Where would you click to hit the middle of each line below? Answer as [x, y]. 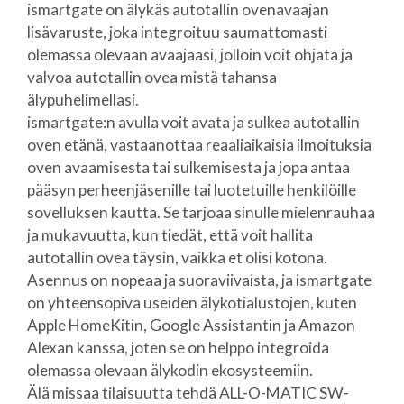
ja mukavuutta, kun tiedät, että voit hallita [170, 235]
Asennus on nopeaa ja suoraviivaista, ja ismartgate [199, 280]
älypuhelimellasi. [83, 100]
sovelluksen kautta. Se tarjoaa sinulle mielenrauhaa [201, 212]
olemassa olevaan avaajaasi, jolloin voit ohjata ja [189, 55]
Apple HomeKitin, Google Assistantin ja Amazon [191, 325]
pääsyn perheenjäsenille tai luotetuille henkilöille [191, 190]
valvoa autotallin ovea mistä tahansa [151, 77]
